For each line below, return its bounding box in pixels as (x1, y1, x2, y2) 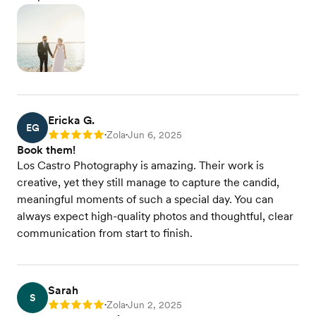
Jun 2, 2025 (128, 299, 182, 311)
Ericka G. (48, 114, 95, 128)
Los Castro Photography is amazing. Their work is (17, 159, 264, 173)
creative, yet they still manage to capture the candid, (17, 176, 279, 190)
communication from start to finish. (17, 226, 193, 241)
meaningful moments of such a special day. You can (17, 193, 274, 207)
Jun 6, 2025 (128, 129, 182, 141)
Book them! (17, 143, 75, 157)
